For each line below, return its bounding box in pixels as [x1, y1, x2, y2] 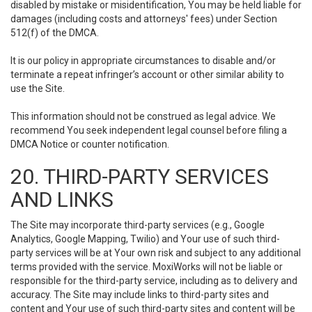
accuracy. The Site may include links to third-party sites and [10, 289, 269, 300]
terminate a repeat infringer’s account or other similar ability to [10, 69, 284, 80]
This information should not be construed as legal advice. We [10, 111, 276, 122]
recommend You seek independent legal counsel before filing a [10, 125, 287, 136]
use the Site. [10, 83, 65, 94]
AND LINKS [10, 187, 114, 212]
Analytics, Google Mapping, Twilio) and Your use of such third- [10, 233, 280, 244]
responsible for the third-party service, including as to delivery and [10, 275, 297, 286]
